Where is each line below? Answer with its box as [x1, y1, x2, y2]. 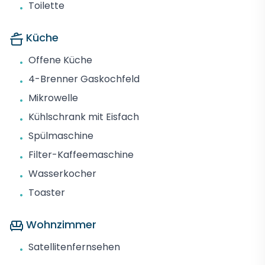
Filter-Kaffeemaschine [28, 148, 134, 161]
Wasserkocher [28, 167, 96, 180]
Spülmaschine [28, 129, 93, 143]
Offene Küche [28, 53, 92, 67]
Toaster [28, 186, 65, 199]
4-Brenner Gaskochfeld [28, 72, 140, 86]
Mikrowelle [28, 91, 78, 105]
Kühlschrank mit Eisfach [28, 110, 139, 124]
